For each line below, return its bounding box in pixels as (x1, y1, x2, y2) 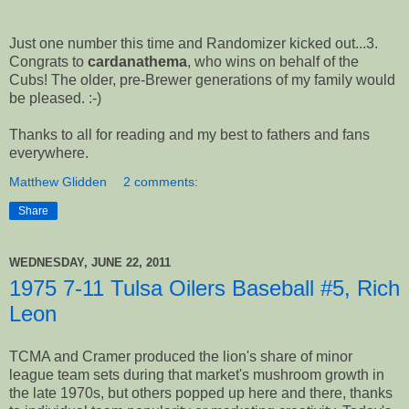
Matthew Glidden (9, 173, 107, 189)
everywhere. (9, 144, 89, 161)
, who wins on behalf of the (187, 53, 359, 69)
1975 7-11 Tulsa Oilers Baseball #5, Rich (9, 275, 400, 300)
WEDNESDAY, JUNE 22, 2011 (9, 256, 171, 270)
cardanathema (88, 53, 187, 69)
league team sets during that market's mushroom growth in (9, 367, 384, 383)
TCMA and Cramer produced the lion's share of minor (9, 349, 352, 365)
